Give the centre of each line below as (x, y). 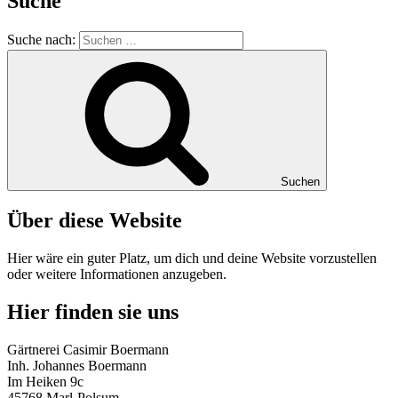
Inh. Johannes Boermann (77, 365)
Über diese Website (95, 221)
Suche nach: (41, 40)
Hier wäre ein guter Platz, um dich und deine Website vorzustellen (192, 258)
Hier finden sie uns (93, 311)
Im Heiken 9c (45, 381)
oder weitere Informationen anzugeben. (117, 274)
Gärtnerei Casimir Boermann (88, 349)
